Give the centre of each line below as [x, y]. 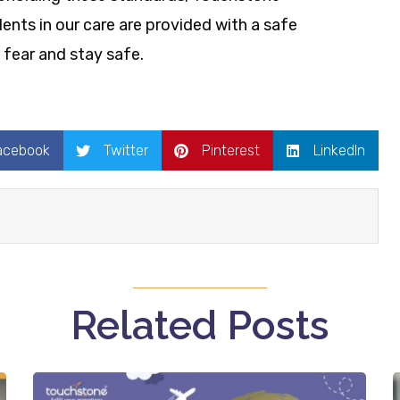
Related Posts [200, 326]
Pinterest [230, 151]
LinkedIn [339, 151]
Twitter [125, 151]
